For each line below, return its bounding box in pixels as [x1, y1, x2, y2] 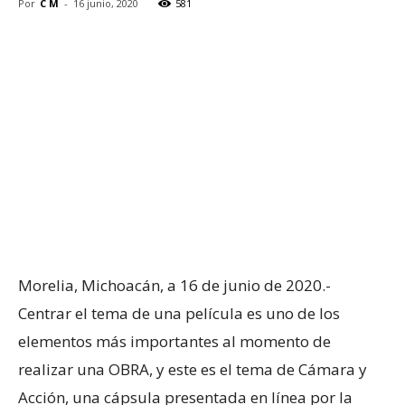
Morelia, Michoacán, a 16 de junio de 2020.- [18, 274, 331, 296]
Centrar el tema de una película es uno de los [18, 302, 340, 324]
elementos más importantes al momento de [18, 330, 331, 352]
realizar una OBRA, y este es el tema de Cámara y [18, 358, 367, 380]
